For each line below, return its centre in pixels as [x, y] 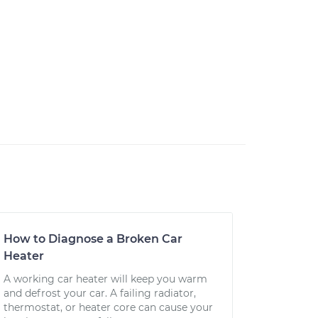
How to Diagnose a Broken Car [93, 239]
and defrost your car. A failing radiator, [99, 293]
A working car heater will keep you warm [105, 279]
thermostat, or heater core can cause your [108, 307]
